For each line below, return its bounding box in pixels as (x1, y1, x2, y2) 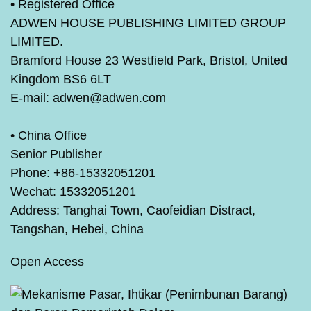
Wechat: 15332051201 (10, 184, 136, 199)
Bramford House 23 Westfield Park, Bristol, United (10, 53, 287, 67)
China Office (18, 128, 87, 142)
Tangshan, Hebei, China (10, 221, 144, 236)
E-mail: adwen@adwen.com (10, 90, 166, 105)
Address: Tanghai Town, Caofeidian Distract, (10, 203, 255, 217)
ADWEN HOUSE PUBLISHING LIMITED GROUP (10, 15, 286, 30)
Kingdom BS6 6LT (10, 72, 111, 86)
